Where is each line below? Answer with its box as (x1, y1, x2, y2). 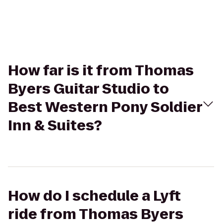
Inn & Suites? (8, 116, 102, 135)
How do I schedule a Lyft (8, 186, 181, 206)
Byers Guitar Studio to (8, 79, 169, 99)
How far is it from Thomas (8, 61, 194, 80)
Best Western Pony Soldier (8, 98, 202, 117)
